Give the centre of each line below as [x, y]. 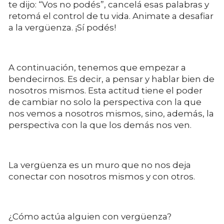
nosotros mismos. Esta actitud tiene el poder [105, 90]
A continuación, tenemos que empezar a [97, 67]
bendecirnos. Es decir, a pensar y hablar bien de [111, 79]
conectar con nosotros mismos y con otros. [102, 176]
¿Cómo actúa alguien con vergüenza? [90, 216]
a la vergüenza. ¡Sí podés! [62, 27]
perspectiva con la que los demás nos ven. [101, 125]
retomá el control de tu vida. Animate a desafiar [111, 16]
